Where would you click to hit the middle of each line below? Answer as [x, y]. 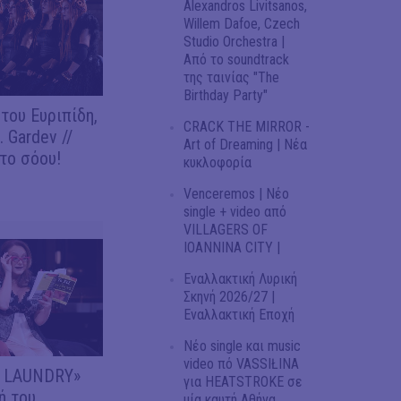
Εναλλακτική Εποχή [239, 314]
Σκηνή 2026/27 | [229, 296]
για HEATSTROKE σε [243, 381]
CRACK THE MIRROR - [247, 126]
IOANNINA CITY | [232, 247]
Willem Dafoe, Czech [242, 23]
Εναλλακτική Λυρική [240, 278]
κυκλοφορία [218, 162]
